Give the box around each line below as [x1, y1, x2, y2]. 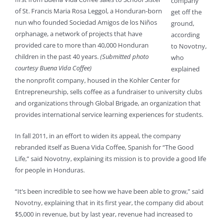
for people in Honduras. [15, 166, 85, 175]
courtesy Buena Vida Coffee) [15, 63, 92, 73]
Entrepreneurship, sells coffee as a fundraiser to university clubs [15, 87, 202, 97]
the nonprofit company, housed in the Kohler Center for [15, 76, 180, 85]
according [171, 30, 200, 40]
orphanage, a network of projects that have [15, 29, 142, 39]
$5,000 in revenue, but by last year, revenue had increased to [15, 210, 193, 219]
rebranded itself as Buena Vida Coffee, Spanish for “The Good [15, 143, 194, 152]
